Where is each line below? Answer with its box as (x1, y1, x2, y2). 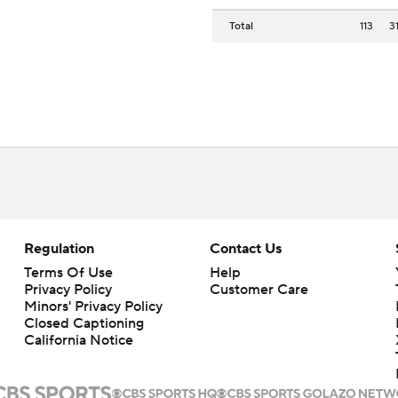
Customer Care (209, 281, 308, 299)
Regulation (23, 240, 94, 259)
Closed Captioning (23, 314, 144, 333)
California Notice (23, 331, 133, 350)
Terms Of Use (23, 264, 113, 283)
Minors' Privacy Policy (23, 298, 163, 316)
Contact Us (209, 240, 282, 259)
